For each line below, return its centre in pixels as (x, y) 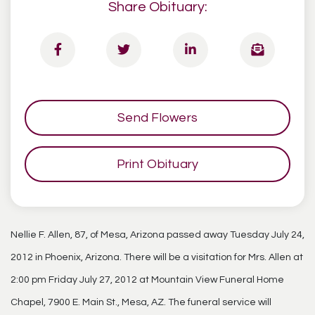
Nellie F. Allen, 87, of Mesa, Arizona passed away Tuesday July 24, (157, 235)
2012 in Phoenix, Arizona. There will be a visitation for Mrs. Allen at (157, 257)
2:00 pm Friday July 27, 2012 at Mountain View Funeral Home (147, 280)
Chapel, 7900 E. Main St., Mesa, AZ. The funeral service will (141, 302)
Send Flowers (157, 118)
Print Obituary (157, 164)
